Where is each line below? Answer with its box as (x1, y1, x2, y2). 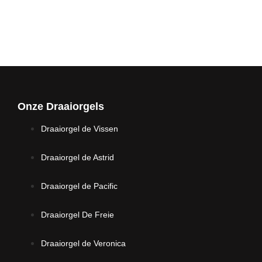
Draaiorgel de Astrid (41, 152, 114, 162)
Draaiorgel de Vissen (41, 123, 118, 133)
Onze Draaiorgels (18, 100, 104, 112)
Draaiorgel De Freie (41, 209, 114, 219)
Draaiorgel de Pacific (41, 181, 118, 191)
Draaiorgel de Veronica (41, 238, 126, 248)
